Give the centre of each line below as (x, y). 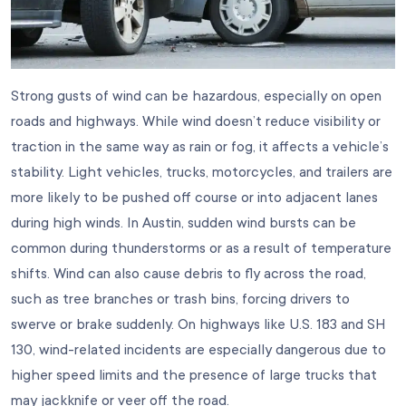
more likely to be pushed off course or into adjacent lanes (194, 197)
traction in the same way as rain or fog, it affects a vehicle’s (200, 146)
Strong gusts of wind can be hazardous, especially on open (196, 96)
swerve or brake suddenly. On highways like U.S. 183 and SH (198, 324)
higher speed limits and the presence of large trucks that (194, 375)
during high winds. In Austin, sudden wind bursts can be (184, 222)
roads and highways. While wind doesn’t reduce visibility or (196, 121)
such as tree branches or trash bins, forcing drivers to (180, 299)
